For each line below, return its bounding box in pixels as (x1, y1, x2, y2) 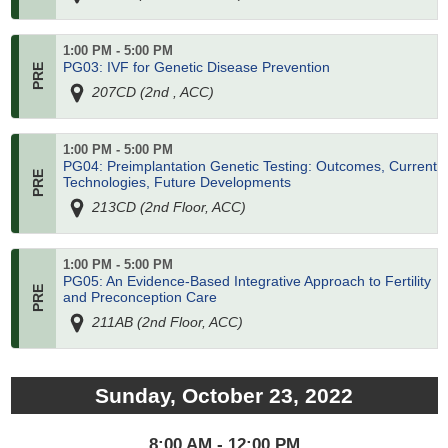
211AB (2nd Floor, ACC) (88, 313, 243, 330)
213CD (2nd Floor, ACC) (88, 198, 246, 215)
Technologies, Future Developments (62, 174, 291, 191)
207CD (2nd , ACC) (88, 83, 214, 100)
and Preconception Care (62, 289, 217, 306)
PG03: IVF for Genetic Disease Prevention (62, 59, 330, 76)
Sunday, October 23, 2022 (95, 383, 353, 407)
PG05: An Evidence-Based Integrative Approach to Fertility (62, 273, 431, 290)
